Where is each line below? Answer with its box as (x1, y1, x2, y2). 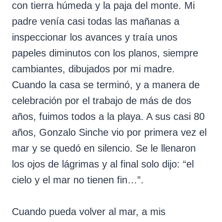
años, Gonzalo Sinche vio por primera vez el (12, 127, 207, 138)
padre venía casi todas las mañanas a (12, 16, 179, 27)
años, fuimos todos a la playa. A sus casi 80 (12, 111, 205, 122)
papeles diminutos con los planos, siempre (12, 48, 198, 59)
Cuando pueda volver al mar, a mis (12, 206, 166, 218)
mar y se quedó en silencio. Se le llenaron (12, 143, 196, 154)
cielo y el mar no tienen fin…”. (12, 174, 144, 186)
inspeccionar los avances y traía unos (12, 32, 177, 43)
